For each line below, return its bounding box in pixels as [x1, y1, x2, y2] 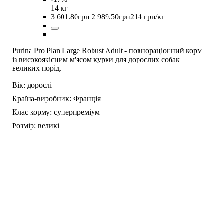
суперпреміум [54, 108, 100, 117]
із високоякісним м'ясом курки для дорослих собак [12, 55, 180, 64]
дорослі [27, 81, 52, 90]
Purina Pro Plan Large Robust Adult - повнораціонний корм [12, 46, 202, 55]
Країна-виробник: [12, 94, 71, 103]
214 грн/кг [130, 13, 165, 21]
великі [38, 122, 59, 130]
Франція [73, 94, 101, 103]
